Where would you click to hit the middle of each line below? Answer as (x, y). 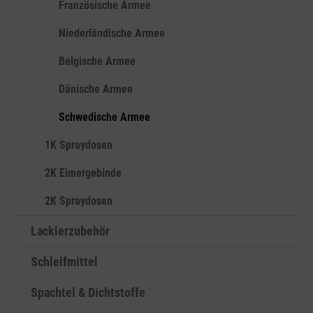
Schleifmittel (64, 262)
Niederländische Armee (112, 33)
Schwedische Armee (104, 117)
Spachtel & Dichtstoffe (88, 292)
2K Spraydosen (79, 201)
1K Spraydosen (79, 145)
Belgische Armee (97, 61)
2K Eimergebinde (83, 173)
